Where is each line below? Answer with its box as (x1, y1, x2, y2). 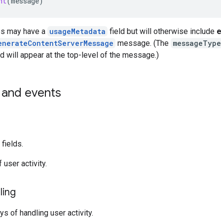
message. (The (115, 38, 171, 48)
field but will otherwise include (108, 26, 217, 36)
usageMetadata (49, 26, 106, 36)
